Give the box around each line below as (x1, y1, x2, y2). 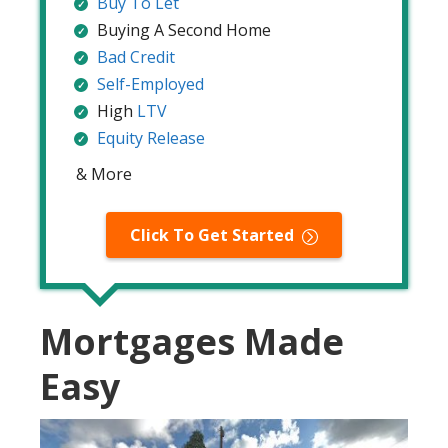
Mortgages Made (40, 317, 344, 367)
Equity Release (97, 127, 205, 150)
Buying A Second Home (97, 19, 271, 42)
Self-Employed (97, 73, 204, 96)
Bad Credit (97, 46, 175, 69)
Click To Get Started (130, 224, 294, 247)
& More (76, 163, 132, 186)
